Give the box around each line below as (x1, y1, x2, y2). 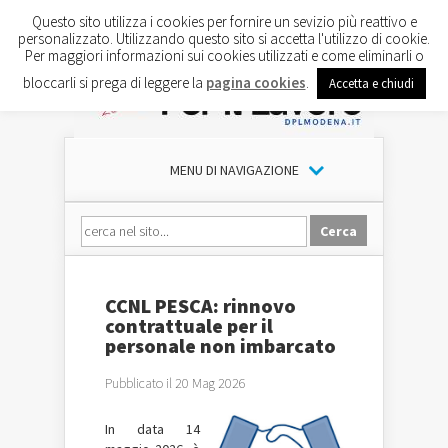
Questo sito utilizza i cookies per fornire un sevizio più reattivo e (31, 11, 417, 31)
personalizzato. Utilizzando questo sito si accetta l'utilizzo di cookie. (18, 28, 430, 48)
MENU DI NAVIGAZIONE (169, 161, 299, 179)
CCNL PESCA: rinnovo (105, 293, 296, 318)
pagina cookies (205, 72, 306, 92)
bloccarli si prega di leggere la (22, 72, 206, 92)
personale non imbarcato (105, 333, 336, 358)
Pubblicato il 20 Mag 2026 (105, 374, 246, 392)
